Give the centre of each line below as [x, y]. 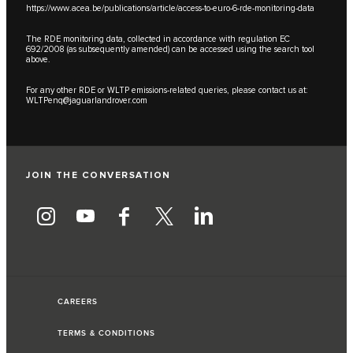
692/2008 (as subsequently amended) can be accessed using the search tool [170, 50]
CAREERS [78, 302]
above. [38, 60]
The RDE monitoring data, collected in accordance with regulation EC [158, 39]
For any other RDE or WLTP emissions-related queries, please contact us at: [167, 91]
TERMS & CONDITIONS [106, 334]
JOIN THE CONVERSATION [98, 176]
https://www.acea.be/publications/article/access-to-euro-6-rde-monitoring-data [170, 9]
